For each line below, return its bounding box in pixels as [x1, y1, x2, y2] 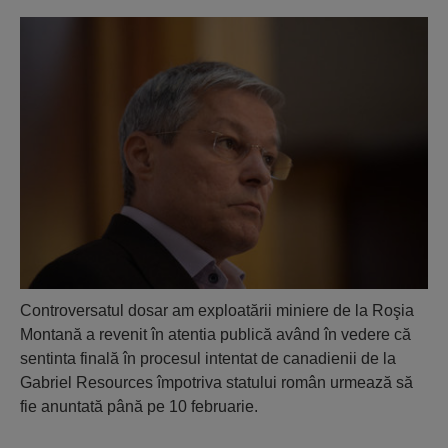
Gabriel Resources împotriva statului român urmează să [20, 374, 413, 392]
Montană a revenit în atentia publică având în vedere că [20, 326, 411, 344]
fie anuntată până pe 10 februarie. [20, 398, 258, 416]
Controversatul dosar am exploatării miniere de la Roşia [20, 302, 414, 320]
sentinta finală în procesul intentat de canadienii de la [20, 350, 396, 368]
